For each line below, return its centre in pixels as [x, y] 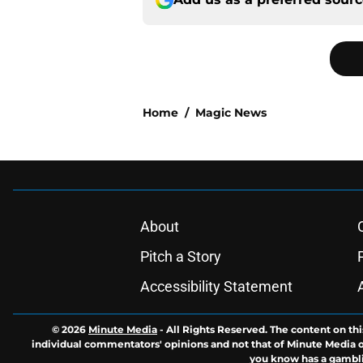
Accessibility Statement [216, 287]
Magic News [231, 113]
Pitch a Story [180, 257]
